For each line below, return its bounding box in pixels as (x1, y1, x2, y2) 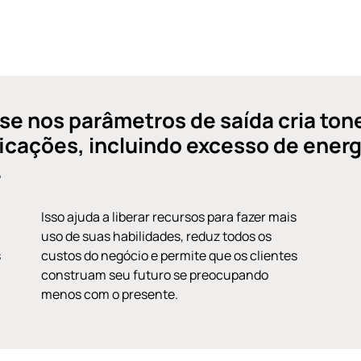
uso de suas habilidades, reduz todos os (41, 227, 272, 245)
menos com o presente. (41, 285, 179, 303)
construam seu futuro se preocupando (41, 266, 269, 284)
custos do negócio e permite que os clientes (41, 247, 298, 264)
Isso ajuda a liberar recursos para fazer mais (41, 208, 297, 226)
